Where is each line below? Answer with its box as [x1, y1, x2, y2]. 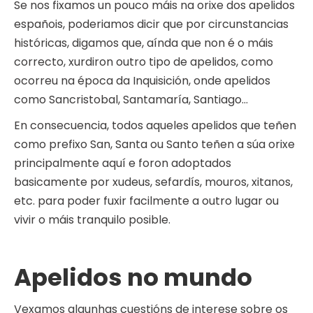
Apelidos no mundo [14, 261, 252, 295]
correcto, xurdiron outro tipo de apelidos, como [14, 54, 273, 71]
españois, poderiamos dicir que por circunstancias [14, 16, 289, 33]
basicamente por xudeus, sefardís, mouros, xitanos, [14, 174, 293, 191]
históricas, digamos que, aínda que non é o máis [14, 35, 273, 52]
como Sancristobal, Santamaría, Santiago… [14, 92, 248, 108]
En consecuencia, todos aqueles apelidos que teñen [14, 117, 296, 134]
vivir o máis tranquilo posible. [14, 212, 170, 228]
